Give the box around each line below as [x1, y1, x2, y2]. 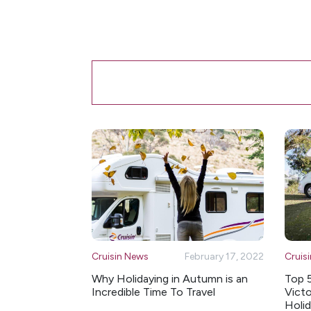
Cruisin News [92, 251, 149, 263]
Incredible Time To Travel [92, 285, 215, 299]
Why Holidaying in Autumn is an [92, 272, 248, 286]
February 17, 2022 [185, 251, 264, 263]
